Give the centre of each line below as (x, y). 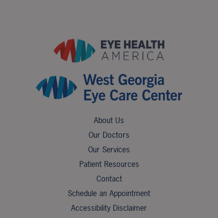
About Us (109, 120)
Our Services (109, 149)
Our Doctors (109, 135)
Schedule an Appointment (109, 193)
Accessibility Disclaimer (109, 208)
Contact (109, 179)
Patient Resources (109, 164)
